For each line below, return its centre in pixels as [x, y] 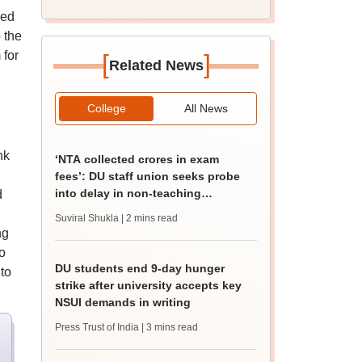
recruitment [87, 210]
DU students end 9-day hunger [140, 268]
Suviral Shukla [87, 218]
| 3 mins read [170, 327]
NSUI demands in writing [123, 302]
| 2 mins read [150, 218]
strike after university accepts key [149, 285]
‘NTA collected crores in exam [137, 159]
